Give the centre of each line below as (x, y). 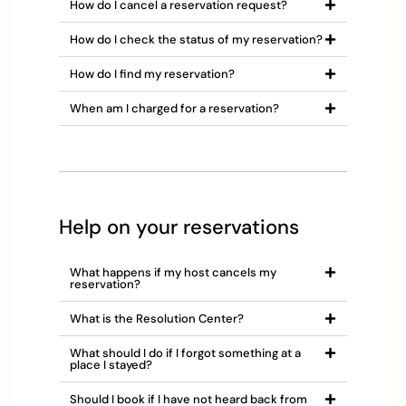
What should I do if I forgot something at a (185, 353)
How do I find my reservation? (152, 74)
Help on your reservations (179, 227)
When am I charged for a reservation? (174, 109)
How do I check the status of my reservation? (196, 40)
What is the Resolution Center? (157, 319)
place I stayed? (111, 365)
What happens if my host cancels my (173, 273)
